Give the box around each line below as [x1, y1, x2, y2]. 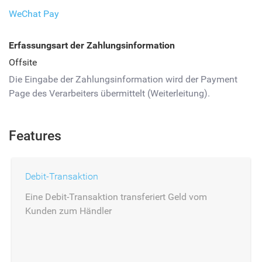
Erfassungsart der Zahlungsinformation [9, 40, 175, 51]
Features [9, 128, 61, 144]
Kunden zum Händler [25, 205, 112, 216]
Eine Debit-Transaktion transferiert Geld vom [25, 191, 207, 202]
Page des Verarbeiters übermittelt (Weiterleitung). [9, 88, 210, 99]
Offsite [9, 57, 37, 68]
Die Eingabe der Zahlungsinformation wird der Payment [9, 74, 237, 85]
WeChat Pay [9, 8, 59, 19]
